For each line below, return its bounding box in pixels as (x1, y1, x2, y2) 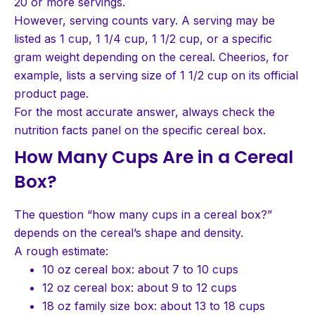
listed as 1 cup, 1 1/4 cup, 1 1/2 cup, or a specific (14, 31, 272, 46)
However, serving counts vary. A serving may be (14, 13, 275, 27)
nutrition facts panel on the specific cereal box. (14, 122, 266, 137)
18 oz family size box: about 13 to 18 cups (42, 298, 265, 313)
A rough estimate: (14, 243, 108, 258)
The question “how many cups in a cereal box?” (14, 207, 272, 221)
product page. (14, 86, 89, 101)
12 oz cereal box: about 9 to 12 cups (42, 280, 237, 295)
